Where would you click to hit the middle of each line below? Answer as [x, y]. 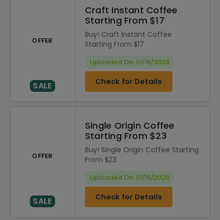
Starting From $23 [126, 136]
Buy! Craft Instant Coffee [128, 34]
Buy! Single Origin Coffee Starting [142, 150]
